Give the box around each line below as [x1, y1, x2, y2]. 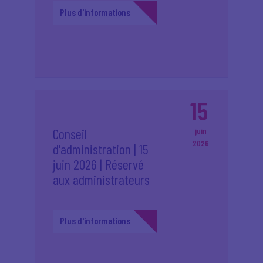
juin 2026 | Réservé [53, 156, 144, 173]
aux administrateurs [53, 171, 150, 188]
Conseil [53, 125, 87, 142]
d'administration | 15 [53, 140, 149, 157]
